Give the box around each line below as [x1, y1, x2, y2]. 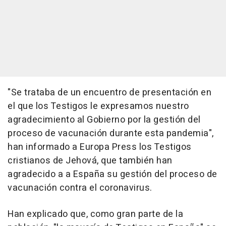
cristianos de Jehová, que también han [8, 153, 173, 167]
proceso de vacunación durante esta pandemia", [8, 126, 214, 140]
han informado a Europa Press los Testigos [8, 140, 192, 154]
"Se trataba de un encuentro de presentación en [8, 85, 211, 99]
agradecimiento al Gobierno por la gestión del [8, 112, 201, 127]
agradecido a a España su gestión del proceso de [8, 167, 217, 181]
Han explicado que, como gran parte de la [8, 207, 183, 221]
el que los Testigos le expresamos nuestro [8, 99, 189, 113]
